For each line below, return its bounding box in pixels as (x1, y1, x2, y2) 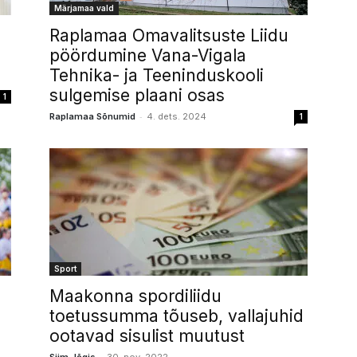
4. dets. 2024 (147, 111, 206, 122)
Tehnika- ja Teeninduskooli (49, 65, 264, 85)
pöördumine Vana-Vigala (49, 45, 246, 65)
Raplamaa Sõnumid (49, 111, 135, 122)
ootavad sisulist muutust (49, 326, 245, 346)
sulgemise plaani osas (49, 85, 225, 105)
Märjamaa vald (54, 3, 114, 13)
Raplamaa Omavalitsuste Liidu (49, 25, 288, 45)
